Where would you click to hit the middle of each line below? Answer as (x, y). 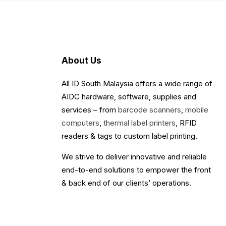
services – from (90, 109)
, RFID (186, 123)
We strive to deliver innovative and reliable (134, 156)
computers (80, 123)
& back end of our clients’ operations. (126, 183)
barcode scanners (150, 109)
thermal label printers (139, 123)
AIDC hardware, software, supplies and (129, 96)
